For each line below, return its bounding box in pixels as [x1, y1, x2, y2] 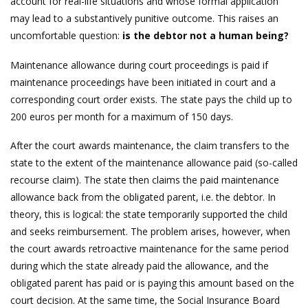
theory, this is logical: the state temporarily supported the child [10, 208, 287, 221]
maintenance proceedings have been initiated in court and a [10, 75, 276, 89]
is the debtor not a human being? [122, 29, 289, 43]
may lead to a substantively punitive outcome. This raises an [10, 12, 278, 25]
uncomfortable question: [10, 29, 122, 43]
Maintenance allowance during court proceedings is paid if [10, 58, 268, 71]
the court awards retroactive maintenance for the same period [10, 242, 289, 256]
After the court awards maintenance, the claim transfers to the [10, 139, 289, 153]
